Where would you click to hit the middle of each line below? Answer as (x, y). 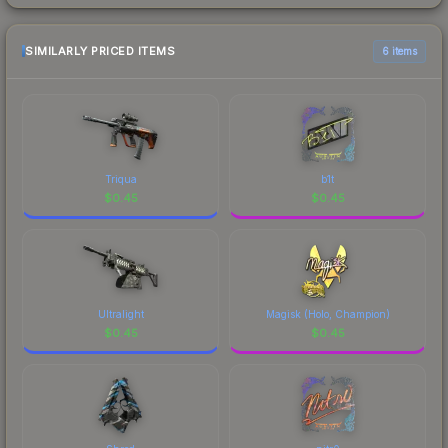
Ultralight (120, 313)
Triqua (120, 178)
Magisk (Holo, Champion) (327, 313)
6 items (399, 50)
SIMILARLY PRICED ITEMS (100, 51)
